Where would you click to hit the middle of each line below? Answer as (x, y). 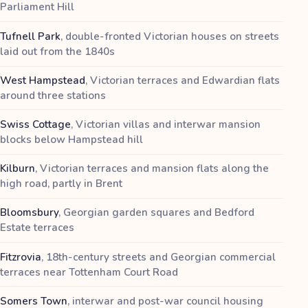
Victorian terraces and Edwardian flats (185, 80)
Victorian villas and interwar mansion (168, 125)
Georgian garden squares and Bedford (159, 213)
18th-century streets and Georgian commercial (161, 257)
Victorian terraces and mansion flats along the (154, 169)
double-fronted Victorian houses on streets (172, 36)
